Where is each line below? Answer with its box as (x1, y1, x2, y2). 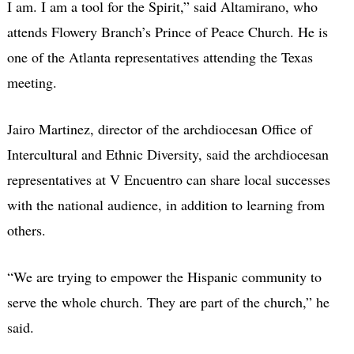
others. (6, 220, 46, 240)
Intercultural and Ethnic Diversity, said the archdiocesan (6, 145, 329, 164)
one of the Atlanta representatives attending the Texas (6, 47, 313, 67)
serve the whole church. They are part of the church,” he (6, 292, 330, 312)
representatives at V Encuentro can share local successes (6, 170, 330, 190)
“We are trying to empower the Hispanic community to (6, 267, 322, 287)
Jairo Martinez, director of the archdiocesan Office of (6, 119, 312, 139)
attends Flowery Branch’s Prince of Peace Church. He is (6, 22, 328, 42)
